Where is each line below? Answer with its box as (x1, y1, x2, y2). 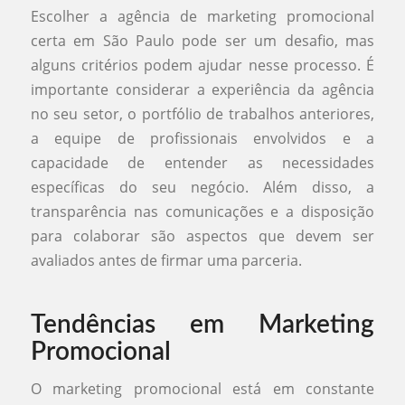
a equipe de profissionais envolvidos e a (30, 127, 375, 148)
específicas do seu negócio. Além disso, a (30, 176, 375, 197)
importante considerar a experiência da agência (30, 79, 375, 99)
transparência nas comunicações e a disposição (30, 201, 375, 221)
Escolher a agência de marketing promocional (30, 5, 375, 26)
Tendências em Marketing (30, 311, 375, 337)
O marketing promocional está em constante (30, 379, 375, 400)
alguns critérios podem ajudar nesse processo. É (30, 54, 375, 75)
